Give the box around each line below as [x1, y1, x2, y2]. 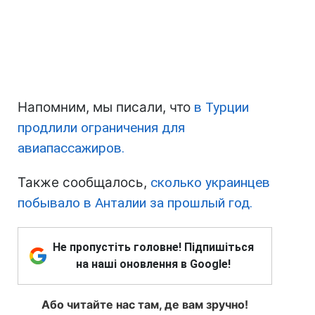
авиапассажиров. [18, 140, 124, 157]
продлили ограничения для [18, 120, 185, 136]
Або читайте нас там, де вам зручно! [41, 297, 248, 312]
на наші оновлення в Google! [76, 257, 231, 271]
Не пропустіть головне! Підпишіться [53, 240, 254, 255]
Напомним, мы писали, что [18, 99, 194, 116]
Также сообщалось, [18, 174, 150, 191]
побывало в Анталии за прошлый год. [18, 195, 252, 212]
